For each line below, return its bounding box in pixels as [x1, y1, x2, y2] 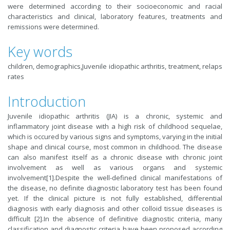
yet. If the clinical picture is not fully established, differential [8, 194, 222, 203]
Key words [8, 42, 72, 61]
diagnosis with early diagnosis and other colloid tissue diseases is [8, 204, 222, 213]
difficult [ [8, 214, 36, 223]
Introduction [8, 92, 86, 111]
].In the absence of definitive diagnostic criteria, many [40, 214, 222, 223]
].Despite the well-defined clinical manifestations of [52, 173, 222, 182]
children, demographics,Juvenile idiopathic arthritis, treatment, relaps [8, 62, 222, 71]
